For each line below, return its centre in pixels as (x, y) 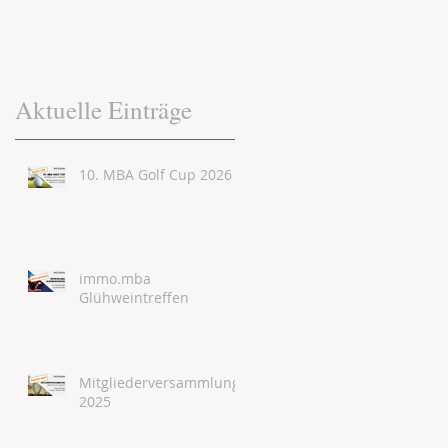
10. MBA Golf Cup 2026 (155, 174)
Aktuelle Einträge (103, 109)
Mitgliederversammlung (159, 382)
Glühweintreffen (134, 297)
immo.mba (115, 278)
